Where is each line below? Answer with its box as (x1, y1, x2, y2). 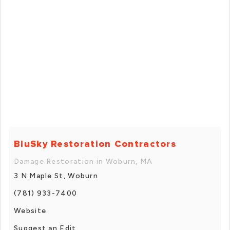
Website (14, 206, 47, 215)
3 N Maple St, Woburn (14, 171, 98, 180)
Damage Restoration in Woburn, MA (14, 157, 153, 166)
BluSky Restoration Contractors (14, 138, 176, 149)
